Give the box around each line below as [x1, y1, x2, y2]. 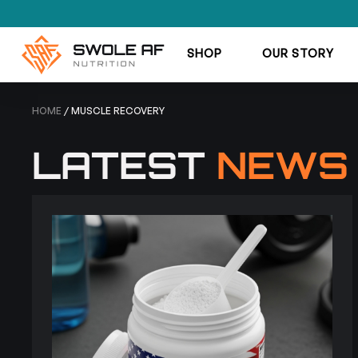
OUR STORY [261, 46, 334, 60]
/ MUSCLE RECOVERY [62, 104, 165, 117]
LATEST [32, 141, 217, 188]
